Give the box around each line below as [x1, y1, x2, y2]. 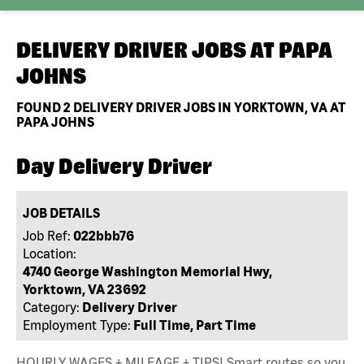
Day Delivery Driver [16, 154, 212, 178]
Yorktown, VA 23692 [23, 281, 147, 297]
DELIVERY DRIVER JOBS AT [16, 37, 279, 63]
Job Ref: [23, 227, 71, 243]
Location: [23, 245, 77, 261]
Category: [23, 299, 80, 314]
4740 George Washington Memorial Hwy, [23, 263, 273, 279]
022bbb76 [73, 227, 135, 243]
